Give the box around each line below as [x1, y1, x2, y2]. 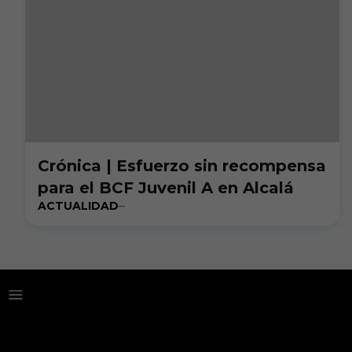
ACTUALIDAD [38, 199, 119, 213]
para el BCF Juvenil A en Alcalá [38, 178, 294, 197]
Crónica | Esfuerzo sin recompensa [38, 156, 326, 175]
